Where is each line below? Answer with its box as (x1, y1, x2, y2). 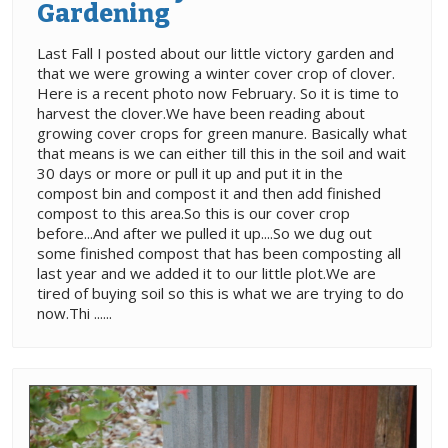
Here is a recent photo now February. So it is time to (37, 82, 399, 103)
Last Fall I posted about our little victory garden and (37, 42, 394, 63)
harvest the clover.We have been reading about (37, 102, 365, 123)
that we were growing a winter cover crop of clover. (37, 62, 395, 83)
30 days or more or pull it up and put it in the (37, 162, 343, 183)
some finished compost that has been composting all (37, 242, 401, 263)
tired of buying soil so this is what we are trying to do (37, 282, 404, 303)
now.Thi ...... (37, 302, 112, 323)
